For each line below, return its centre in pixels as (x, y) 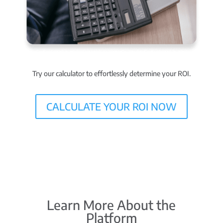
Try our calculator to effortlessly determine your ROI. (111, 74)
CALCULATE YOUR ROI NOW (111, 107)
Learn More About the (111, 205)
